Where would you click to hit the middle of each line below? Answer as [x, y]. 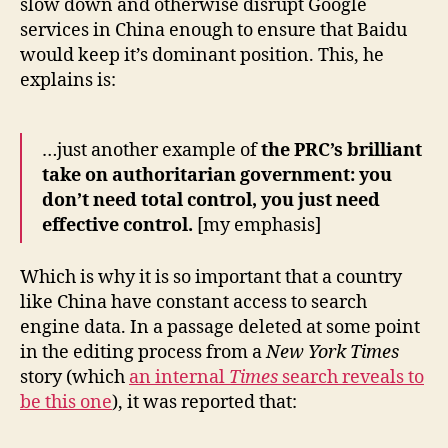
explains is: [68, 80]
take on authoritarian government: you [217, 175]
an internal [179, 378]
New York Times [332, 353]
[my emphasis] [259, 225]
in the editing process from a [143, 353]
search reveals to [351, 378]
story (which [74, 378]
